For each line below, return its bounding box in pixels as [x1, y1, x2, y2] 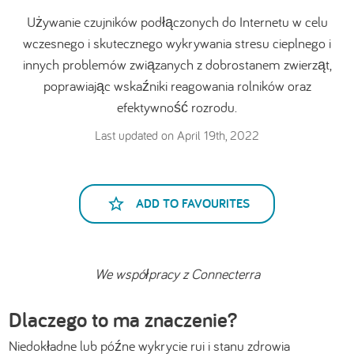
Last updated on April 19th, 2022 [95, 126, 259, 143]
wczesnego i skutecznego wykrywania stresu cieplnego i [23, 33, 331, 52]
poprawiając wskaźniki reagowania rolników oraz [43, 76, 311, 95]
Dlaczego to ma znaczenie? [9, 304, 238, 333]
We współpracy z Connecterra [94, 264, 260, 283]
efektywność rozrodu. [117, 97, 237, 116]
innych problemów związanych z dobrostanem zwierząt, [22, 55, 332, 73]
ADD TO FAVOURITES [136, 194, 250, 212]
